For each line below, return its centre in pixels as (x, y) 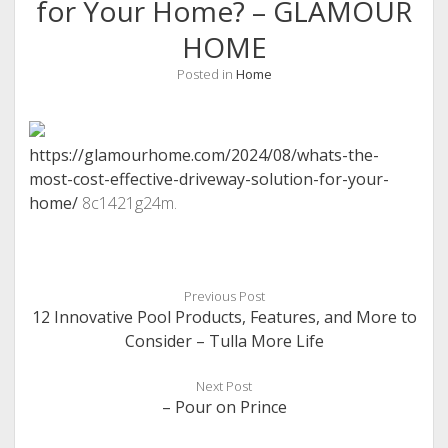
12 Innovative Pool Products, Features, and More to (224, 317)
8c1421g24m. (127, 203)
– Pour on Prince (224, 407)
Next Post (224, 386)
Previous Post (224, 296)
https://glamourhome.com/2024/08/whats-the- (203, 155)
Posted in (206, 74)
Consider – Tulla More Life (224, 341)
